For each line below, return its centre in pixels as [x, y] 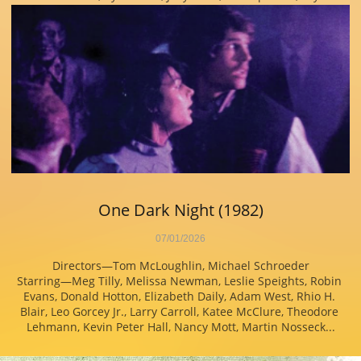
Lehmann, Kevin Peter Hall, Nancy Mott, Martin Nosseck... [180, 327]
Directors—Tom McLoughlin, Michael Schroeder [180, 266]
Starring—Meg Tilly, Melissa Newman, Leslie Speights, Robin [179, 281]
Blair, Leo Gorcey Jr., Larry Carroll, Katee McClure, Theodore [179, 311]
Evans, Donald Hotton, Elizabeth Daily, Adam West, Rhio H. [179, 296]
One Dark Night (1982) [180, 210]
